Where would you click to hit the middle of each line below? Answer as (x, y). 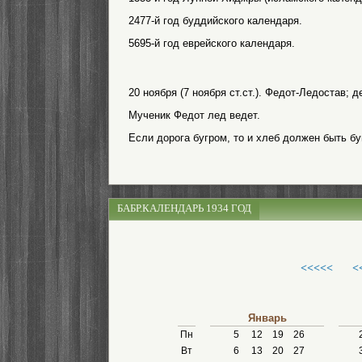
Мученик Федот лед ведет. (194, 115)
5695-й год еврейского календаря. (212, 43)
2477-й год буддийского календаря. (215, 21)
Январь (267, 318)
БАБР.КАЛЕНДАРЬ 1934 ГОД (184, 208)
